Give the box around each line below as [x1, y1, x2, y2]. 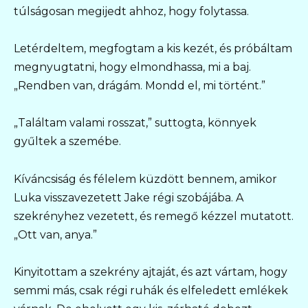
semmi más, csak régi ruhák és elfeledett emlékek [14, 283, 288, 297]
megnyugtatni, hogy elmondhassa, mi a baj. [14, 60, 251, 74]
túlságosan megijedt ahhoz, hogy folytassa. [14, 5, 249, 19]
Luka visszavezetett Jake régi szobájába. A [14, 190, 243, 204]
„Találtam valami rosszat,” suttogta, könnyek [14, 116, 256, 130]
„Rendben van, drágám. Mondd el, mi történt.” [14, 79, 265, 93]
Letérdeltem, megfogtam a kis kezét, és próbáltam [14, 42, 292, 56]
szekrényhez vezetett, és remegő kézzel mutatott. [14, 209, 294, 223]
